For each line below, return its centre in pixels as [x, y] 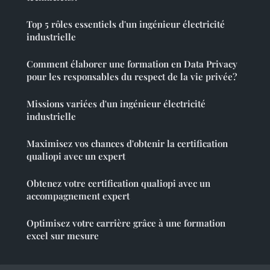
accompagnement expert [78, 196]
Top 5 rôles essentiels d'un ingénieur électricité [126, 24]
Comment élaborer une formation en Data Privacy [132, 64]
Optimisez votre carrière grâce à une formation [126, 223]
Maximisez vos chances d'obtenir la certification [127, 144]
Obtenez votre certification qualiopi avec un [118, 184]
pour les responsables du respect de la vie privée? [132, 77]
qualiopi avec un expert [76, 156]
